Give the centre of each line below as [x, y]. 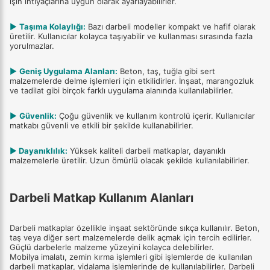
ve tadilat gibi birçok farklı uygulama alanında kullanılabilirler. [121, 90]
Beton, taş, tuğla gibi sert [168, 71]
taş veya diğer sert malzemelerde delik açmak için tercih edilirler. [131, 238]
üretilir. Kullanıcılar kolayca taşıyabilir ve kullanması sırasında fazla [131, 36]
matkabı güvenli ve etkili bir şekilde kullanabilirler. [102, 125]
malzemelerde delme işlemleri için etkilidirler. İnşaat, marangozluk [132, 80]
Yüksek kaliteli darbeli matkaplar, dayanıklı [146, 150]
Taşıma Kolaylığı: [52, 26]
